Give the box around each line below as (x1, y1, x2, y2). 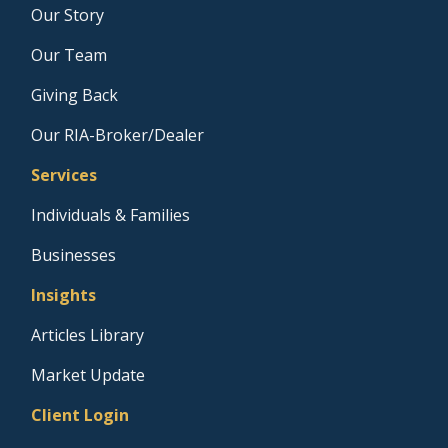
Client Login (31, 403, 130, 426)
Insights (31, 283, 97, 306)
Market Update (31, 363, 146, 386)
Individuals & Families (31, 203, 191, 226)
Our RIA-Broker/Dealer (31, 123, 205, 146)
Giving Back (31, 83, 119, 106)
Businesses (31, 243, 117, 266)
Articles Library (31, 323, 145, 346)
